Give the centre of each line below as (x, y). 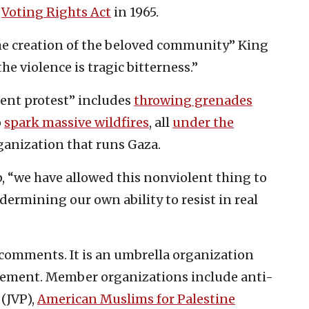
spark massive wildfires (77, 123)
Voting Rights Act (56, 12)
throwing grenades (193, 101)
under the (203, 123)
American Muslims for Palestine (136, 299)
